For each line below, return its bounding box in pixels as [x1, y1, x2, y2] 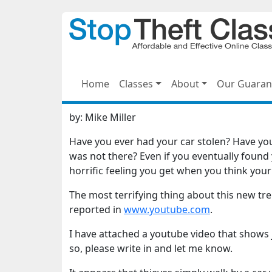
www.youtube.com [124, 203, 210, 216]
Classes [119, 77, 153, 90]
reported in [69, 203, 124, 216]
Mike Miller [85, 110, 136, 124]
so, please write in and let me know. [69, 242, 233, 255]
